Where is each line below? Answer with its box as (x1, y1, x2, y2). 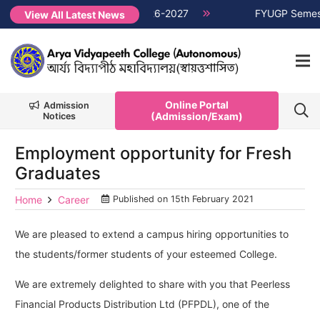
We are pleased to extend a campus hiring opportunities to (15, 228, 289, 241)
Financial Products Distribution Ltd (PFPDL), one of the (15, 298, 269, 311)
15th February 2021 (170, 194, 254, 204)
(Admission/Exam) (151, 110, 244, 122)
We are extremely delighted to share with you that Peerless (15, 278, 290, 291)
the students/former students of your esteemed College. (15, 248, 277, 261)
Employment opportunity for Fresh (15, 143, 291, 164)
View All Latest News (24, 8, 125, 21)
